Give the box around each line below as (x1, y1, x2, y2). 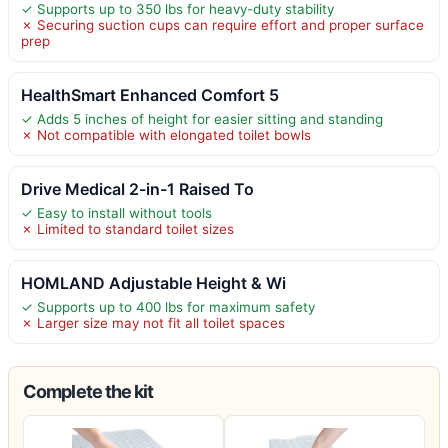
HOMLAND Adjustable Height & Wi (21, 272, 286, 293)
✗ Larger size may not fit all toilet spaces (21, 314, 285, 331)
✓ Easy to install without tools (21, 204, 212, 221)
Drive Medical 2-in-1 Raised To (21, 178, 254, 199)
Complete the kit (23, 380, 154, 402)
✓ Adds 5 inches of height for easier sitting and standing (21, 110, 383, 127)
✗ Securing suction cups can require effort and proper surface (21, 16, 424, 33)
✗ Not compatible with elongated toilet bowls (21, 126, 311, 143)
